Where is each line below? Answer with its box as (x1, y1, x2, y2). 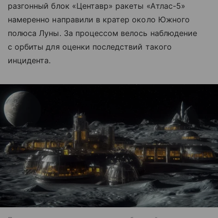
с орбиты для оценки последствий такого (8, 42, 172, 52)
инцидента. (8, 55, 51, 66)
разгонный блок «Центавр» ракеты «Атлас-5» (8, 1, 185, 11)
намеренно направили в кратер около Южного (8, 15, 190, 25)
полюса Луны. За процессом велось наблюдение (8, 28, 198, 38)
